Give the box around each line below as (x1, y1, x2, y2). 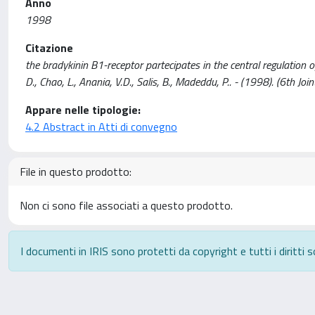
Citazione (25, 39, 73, 56)
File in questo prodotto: (20, 163, 131, 180)
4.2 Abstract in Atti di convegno (25, 118, 177, 135)
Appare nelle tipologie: (25, 101, 141, 118)
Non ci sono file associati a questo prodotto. (20, 197, 233, 214)
